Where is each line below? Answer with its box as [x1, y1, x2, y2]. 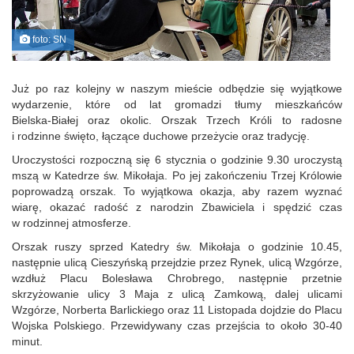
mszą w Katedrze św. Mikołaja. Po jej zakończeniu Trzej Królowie [12, 168, 342, 182]
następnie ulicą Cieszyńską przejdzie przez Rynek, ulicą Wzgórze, [12, 255, 342, 269]
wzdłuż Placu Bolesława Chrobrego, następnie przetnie [12, 271, 342, 284]
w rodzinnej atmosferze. [12, 216, 131, 229]
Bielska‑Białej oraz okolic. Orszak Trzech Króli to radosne [12, 113, 342, 126]
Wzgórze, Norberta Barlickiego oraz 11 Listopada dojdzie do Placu [12, 303, 342, 316]
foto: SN [30, 33, 66, 45]
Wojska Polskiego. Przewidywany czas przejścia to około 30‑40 [12, 318, 342, 332]
